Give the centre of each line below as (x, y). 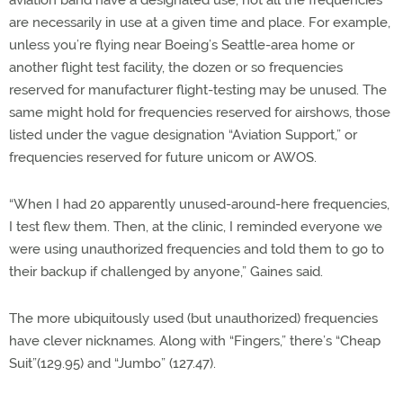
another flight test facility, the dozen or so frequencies (176, 67)
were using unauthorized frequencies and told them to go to (197, 249)
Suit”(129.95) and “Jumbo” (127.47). (112, 363)
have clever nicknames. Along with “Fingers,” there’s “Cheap (195, 340)
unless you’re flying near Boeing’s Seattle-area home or (182, 45)
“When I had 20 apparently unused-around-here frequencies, (199, 204)
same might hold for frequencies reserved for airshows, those (200, 112)
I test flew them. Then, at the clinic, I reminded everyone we (196, 226)
